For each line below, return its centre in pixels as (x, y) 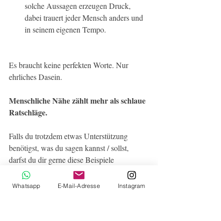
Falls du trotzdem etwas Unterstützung (69, 136)
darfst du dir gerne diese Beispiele (62, 160)
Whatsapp (26, 185)
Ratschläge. (29, 112)
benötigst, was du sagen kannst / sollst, (70, 148)
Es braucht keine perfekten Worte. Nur (70, 65)
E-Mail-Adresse (79, 185)
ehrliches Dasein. (36, 77)
